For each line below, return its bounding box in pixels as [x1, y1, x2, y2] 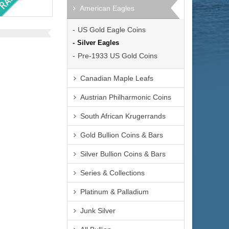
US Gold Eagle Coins [78, 26, 146, 34]
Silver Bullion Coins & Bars [80, 150, 166, 158]
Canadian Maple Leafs [80, 74, 153, 82]
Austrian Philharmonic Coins [80, 93, 171, 101]
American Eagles [80, 4, 134, 12]
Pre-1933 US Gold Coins [78, 52, 157, 60]
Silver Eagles [77, 39, 119, 47]
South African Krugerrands [80, 112, 166, 120]
